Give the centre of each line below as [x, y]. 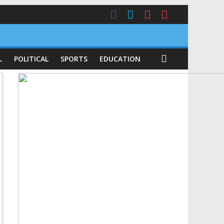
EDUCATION [120, 59]
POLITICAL [31, 59]
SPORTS [74, 59]
